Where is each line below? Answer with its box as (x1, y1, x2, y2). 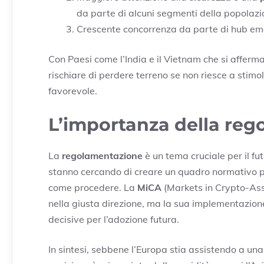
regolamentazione (62, 150, 143, 162)
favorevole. (48, 85, 97, 97)
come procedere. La (48, 181, 137, 194)
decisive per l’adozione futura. (48, 213, 179, 226)
